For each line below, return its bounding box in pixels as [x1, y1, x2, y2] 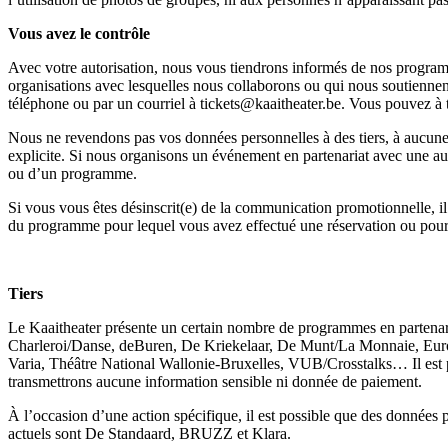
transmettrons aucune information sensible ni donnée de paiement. [8, 372, 422, 390]
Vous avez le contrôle [8, 24, 150, 42]
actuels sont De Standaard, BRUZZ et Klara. [8, 424, 291, 442]
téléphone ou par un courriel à [8, 94, 200, 112]
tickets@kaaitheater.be [200, 94, 341, 112]
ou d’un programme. [8, 164, 137, 182]
